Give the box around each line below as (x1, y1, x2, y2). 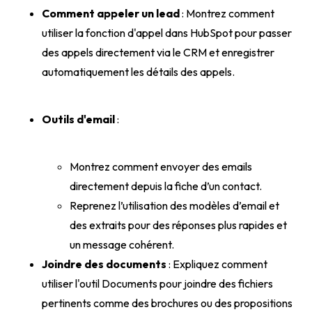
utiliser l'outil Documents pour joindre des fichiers (42, 276, 273, 290)
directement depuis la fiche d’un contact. (70, 178, 262, 193)
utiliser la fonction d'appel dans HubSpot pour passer (42, 25, 292, 40)
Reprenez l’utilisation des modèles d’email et (70, 198, 279, 212)
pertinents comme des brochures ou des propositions (42, 295, 292, 310)
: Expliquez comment (166, 256, 267, 271)
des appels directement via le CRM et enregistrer (42, 45, 274, 59)
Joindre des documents (42, 256, 166, 271)
